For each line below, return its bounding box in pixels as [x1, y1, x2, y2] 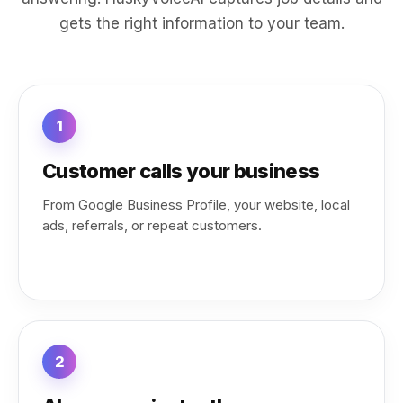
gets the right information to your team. [58, 14, 345, 32]
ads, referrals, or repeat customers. [42, 217, 262, 234]
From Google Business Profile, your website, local [42, 196, 350, 213]
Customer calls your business [42, 159, 320, 183]
